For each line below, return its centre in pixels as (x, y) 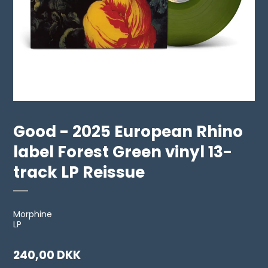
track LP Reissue (79, 172)
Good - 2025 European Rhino (128, 132)
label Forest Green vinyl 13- (123, 152)
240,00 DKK (47, 255)
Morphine (33, 214)
